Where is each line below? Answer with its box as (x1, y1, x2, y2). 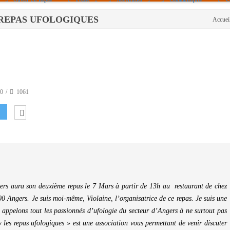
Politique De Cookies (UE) (74, 16, 132, 22)
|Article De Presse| (115, 35, 154, 41)
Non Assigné (115, 74, 142, 80)
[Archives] (115, 55, 137, 61)
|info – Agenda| (115, 16, 148, 22)
